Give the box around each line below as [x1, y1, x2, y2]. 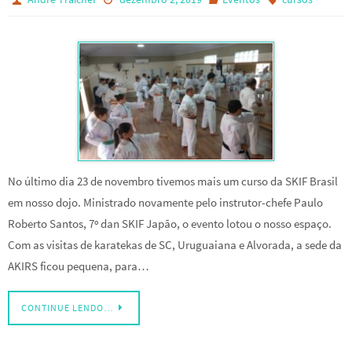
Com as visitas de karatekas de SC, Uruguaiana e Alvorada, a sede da [8, 236, 342, 252]
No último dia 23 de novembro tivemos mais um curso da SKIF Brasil [8, 173, 338, 189]
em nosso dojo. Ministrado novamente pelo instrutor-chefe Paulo [8, 194, 323, 210]
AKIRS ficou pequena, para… [8, 258, 149, 273]
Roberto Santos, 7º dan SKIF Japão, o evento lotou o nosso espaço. [8, 215, 332, 231]
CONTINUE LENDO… [21, 301, 114, 313]
